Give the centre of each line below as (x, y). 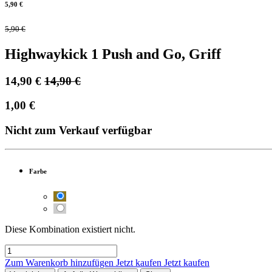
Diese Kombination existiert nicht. (70, 229)
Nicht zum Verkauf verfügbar (78, 131)
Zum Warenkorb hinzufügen (60, 262)
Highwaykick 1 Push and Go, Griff (113, 54)
